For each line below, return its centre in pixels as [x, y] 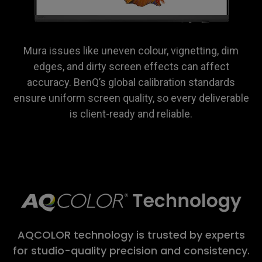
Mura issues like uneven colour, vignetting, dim [131, 51]
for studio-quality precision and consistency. [131, 251]
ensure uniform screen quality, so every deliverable [131, 98]
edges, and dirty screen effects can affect [131, 67]
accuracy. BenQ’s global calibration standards [131, 82]
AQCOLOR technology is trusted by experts [131, 235]
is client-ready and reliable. [131, 114]
